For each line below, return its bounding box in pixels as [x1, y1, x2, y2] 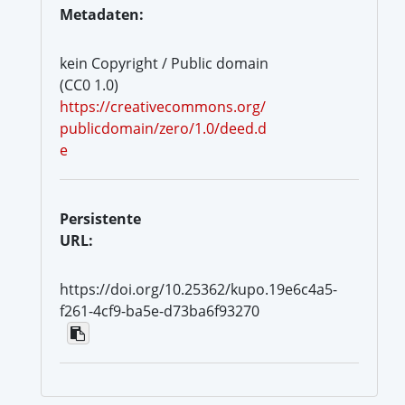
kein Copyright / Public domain [60, 52, 268, 73]
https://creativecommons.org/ [60, 96, 266, 117]
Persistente [60, 208, 141, 229]
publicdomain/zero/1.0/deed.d [60, 118, 267, 138]
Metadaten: [60, 4, 144, 24]
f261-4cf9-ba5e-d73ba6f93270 [60, 300, 259, 321]
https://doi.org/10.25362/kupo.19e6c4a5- [60, 278, 337, 299]
